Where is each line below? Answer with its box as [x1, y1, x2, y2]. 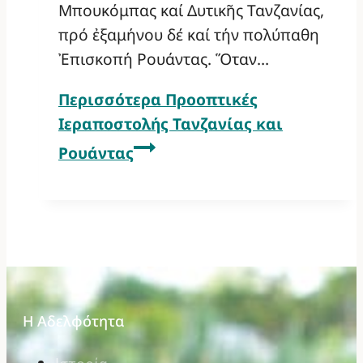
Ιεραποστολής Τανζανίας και [58, 112, 283, 135]
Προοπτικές [161, 88, 258, 110]
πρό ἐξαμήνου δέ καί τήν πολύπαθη [58, 23, 319, 46]
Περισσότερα [58, 88, 161, 110]
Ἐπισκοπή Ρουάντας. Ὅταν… [58, 48, 269, 70]
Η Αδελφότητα [23, 310, 124, 331]
